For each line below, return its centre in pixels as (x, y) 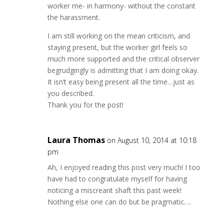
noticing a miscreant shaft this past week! (114, 190)
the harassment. (73, 17)
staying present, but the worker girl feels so (117, 47)
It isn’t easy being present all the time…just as (121, 82)
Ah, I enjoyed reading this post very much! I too (124, 167)
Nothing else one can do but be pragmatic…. (119, 202)
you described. (70, 93)
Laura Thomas (76, 140)
